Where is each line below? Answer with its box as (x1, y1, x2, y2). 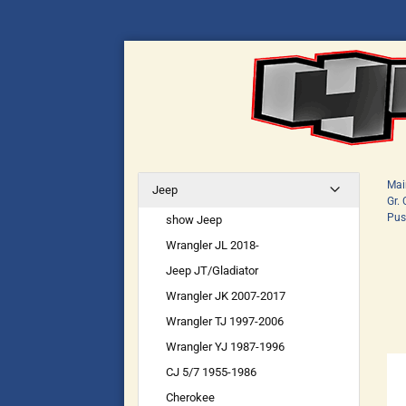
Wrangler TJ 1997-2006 (166, 314, 284, 328)
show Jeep (166, 213, 222, 227)
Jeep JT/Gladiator (166, 264, 258, 277)
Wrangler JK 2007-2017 (166, 289, 285, 303)
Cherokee (166, 391, 215, 404)
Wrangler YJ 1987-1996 (166, 340, 285, 353)
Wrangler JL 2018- (166, 238, 259, 252)
